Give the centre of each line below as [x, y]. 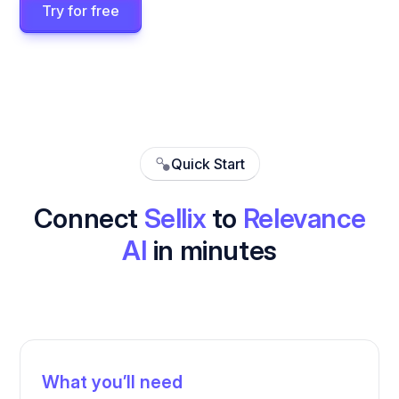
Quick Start [208, 164]
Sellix [175, 219]
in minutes [212, 251]
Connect [89, 219]
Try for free [81, 11]
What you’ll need [113, 383]
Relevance [304, 219]
